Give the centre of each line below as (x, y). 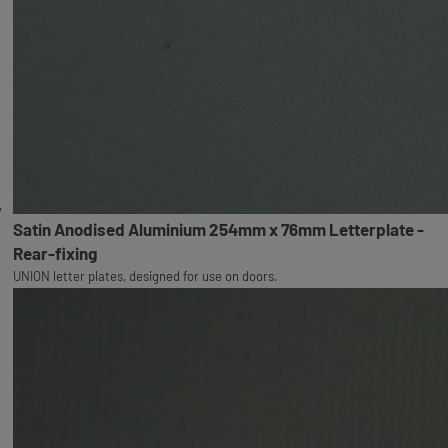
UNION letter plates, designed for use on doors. (145, 276)
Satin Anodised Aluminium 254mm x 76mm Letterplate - (218, 229)
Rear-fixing (54, 253)
